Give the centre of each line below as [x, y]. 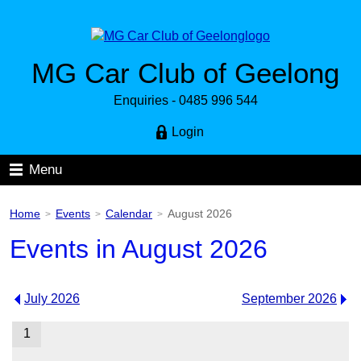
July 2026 [52, 299]
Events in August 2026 [139, 249]
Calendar [129, 214]
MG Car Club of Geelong [185, 73]
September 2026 [289, 299]
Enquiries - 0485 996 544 [185, 100]
